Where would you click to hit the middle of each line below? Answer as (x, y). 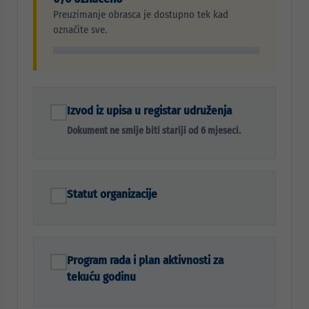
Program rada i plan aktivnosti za (145, 260)
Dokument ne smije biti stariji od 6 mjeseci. (154, 131)
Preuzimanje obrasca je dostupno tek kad (141, 14)
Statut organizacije (112, 194)
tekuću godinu (101, 277)
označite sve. (80, 30)
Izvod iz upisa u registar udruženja (149, 111)
